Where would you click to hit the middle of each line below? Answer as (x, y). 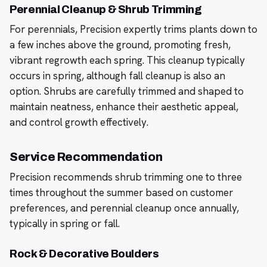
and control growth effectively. (79, 122)
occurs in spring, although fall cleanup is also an (117, 76)
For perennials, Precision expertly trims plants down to (133, 30)
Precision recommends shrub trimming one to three (126, 177)
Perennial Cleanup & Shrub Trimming (105, 10)
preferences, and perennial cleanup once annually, (124, 208)
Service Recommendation (86, 157)
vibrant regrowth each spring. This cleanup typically (127, 60)
